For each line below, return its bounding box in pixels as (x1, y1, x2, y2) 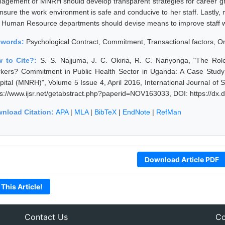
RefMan (156, 107, 181, 116)
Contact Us (24, 211, 68, 222)
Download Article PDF (144, 155, 219, 164)
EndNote (123, 107, 150, 116)
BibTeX (94, 107, 117, 116)
